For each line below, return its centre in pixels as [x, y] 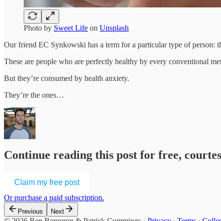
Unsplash [114, 28]
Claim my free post [47, 183]
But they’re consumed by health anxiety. [67, 78]
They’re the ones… [34, 95]
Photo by [39, 28]
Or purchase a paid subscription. [54, 198]
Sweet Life [71, 28]
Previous [30, 212]
